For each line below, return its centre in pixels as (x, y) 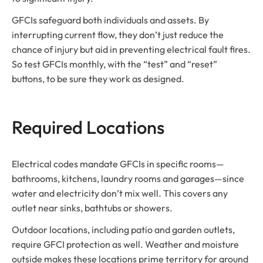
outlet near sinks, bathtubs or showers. (92, 208)
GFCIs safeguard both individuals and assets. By (110, 20)
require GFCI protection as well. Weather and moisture (125, 244)
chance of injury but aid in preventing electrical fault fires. (131, 49)
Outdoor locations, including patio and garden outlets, (123, 229)
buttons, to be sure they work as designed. (98, 78)
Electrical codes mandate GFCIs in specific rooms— (118, 163)
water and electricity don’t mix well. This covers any (120, 193)
